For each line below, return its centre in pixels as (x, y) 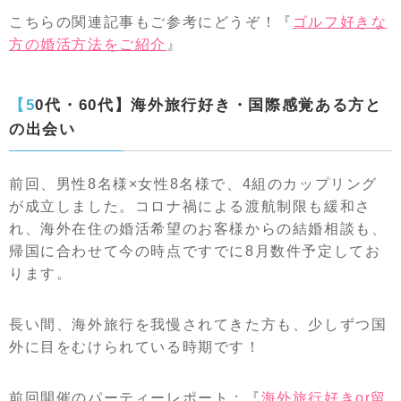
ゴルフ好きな (340, 22)
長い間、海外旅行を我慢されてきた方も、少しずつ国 (198, 324)
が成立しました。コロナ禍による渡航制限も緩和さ (190, 206)
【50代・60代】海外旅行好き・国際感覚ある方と (22, 105)
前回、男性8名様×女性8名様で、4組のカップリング (193, 184)
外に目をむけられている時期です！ (135, 347)
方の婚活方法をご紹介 (88, 44)
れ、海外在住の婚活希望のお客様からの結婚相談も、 (198, 229)
